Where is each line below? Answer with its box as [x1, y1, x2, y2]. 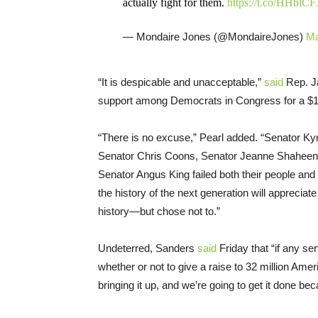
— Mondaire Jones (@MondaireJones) [122, 30, 306, 43]
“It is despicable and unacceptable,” [98, 75, 264, 88]
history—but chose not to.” [98, 204, 220, 217]
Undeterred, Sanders [98, 241, 194, 254]
